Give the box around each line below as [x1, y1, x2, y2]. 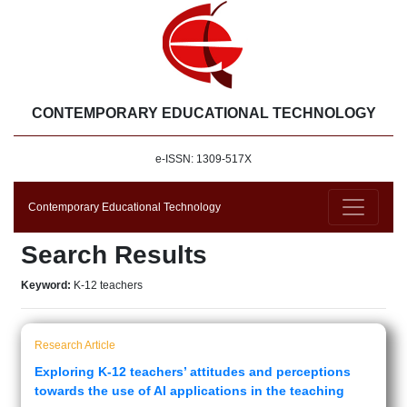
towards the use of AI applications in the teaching [35, 383, 344, 398]
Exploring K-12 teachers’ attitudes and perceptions [35, 364, 351, 379]
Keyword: [21, 279, 74, 292]
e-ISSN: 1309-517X [155, 153, 252, 165]
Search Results [21, 241, 207, 269]
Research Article [35, 339, 115, 352]
